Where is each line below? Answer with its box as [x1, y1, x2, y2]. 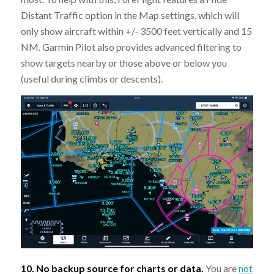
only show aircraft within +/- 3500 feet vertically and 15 [20, 25, 252, 37]
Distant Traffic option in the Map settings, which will [20, 9, 239, 21]
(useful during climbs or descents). [20, 73, 163, 85]
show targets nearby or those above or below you [20, 57, 227, 69]
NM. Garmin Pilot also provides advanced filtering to [20, 41, 242, 53]
